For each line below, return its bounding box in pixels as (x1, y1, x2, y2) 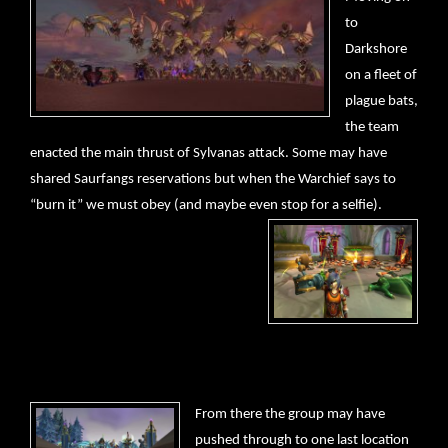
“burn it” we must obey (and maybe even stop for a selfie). (30, 198, 382, 214)
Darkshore (345, 42, 407, 58)
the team (345, 120, 399, 136)
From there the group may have (195, 407, 385, 423)
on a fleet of (345, 68, 417, 84)
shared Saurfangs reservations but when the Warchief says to (30, 172, 396, 188)
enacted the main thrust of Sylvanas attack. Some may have (30, 146, 387, 162)
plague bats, (345, 94, 418, 110)
